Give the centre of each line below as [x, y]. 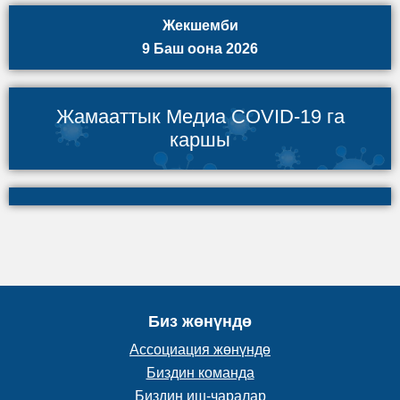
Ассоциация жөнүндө [200, 350]
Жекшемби [200, 26]
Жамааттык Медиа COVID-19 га [200, 117]
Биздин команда [200, 373]
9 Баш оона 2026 [200, 49]
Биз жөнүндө [200, 322]
